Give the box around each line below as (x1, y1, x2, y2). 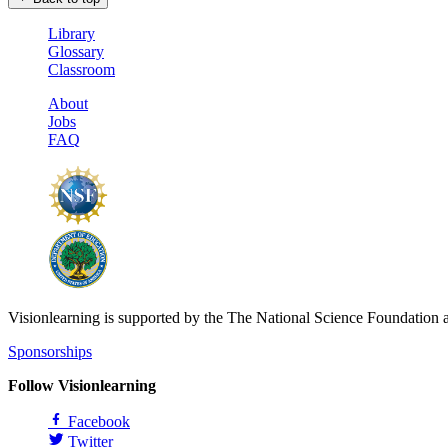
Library (48, 24, 95, 42)
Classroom (48, 60, 115, 78)
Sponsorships (8, 342, 92, 360)
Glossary (48, 42, 104, 60)
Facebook (68, 412, 130, 430)
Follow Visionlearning (8, 376, 156, 394)
